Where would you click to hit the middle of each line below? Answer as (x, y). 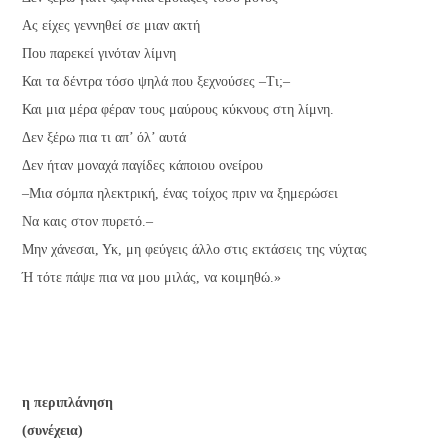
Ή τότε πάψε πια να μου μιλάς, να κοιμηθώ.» (152, 278)
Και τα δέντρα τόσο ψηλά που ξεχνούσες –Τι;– (156, 82)
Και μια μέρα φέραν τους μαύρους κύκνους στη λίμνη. (178, 110)
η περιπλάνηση (68, 403)
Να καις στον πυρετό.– (88, 222)
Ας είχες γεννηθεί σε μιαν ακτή (111, 26)
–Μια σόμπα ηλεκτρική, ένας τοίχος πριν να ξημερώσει (180, 194)
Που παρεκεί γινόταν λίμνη (99, 54)
